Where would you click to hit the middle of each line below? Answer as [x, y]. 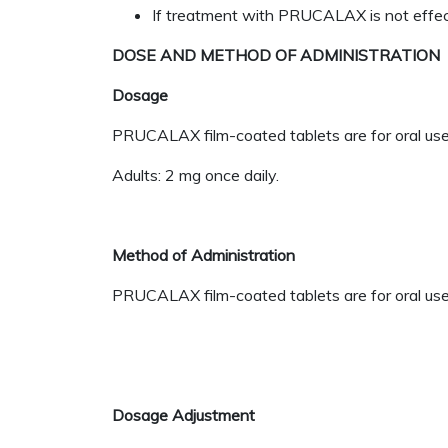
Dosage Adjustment [183, 415]
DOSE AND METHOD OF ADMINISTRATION [276, 55]
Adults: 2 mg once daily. [195, 175]
